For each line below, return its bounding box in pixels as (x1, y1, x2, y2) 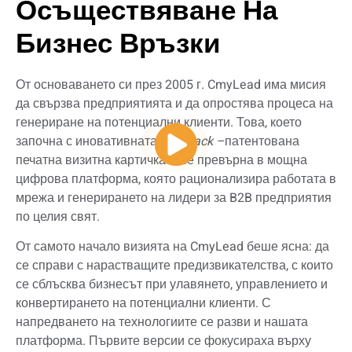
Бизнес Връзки (16, 25, 221, 62)
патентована (225, 132, 299, 152)
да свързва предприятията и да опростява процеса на (16, 94, 333, 114)
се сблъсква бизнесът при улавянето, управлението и (16, 275, 328, 295)
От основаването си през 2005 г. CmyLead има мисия (16, 75, 326, 95)
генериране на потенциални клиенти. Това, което (16, 113, 302, 133)
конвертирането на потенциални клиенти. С (16, 294, 271, 313)
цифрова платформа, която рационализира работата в (16, 170, 336, 189)
